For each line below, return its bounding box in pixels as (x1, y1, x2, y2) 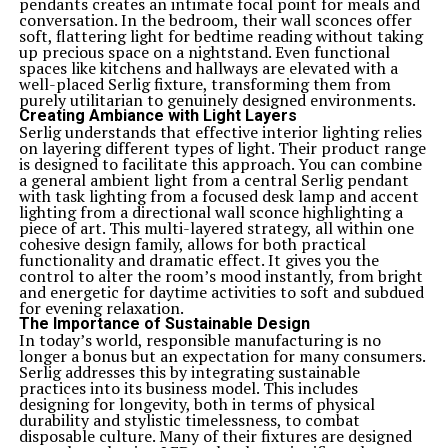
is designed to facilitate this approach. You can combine (18, 153, 422, 175)
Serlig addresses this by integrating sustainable (18, 361, 360, 383)
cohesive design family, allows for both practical (18, 233, 366, 255)
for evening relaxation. (18, 297, 184, 319)
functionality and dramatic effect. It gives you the (18, 249, 379, 271)
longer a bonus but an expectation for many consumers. (18, 345, 425, 367)
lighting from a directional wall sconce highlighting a (18, 201, 403, 223)
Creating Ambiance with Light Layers (18, 106, 297, 125)
